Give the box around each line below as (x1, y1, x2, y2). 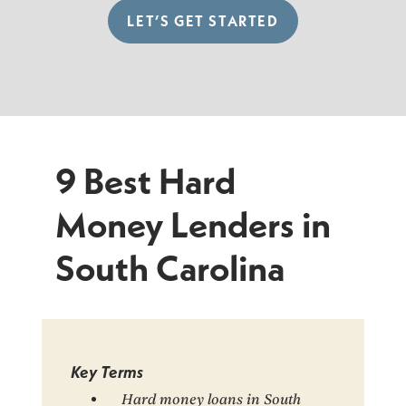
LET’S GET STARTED (127, 10, 279, 30)
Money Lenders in (55, 200, 332, 247)
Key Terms (71, 360, 144, 383)
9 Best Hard (55, 157, 237, 204)
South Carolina (55, 244, 285, 291)
